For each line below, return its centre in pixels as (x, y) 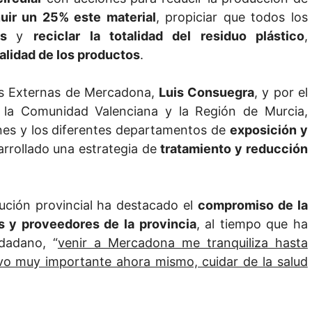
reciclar (56, 36)
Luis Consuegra (207, 93)
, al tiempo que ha (252, 224)
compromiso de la (253, 205)
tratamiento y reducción (234, 149)
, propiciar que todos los (232, 17)
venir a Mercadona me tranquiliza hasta (182, 243)
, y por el (281, 93)
